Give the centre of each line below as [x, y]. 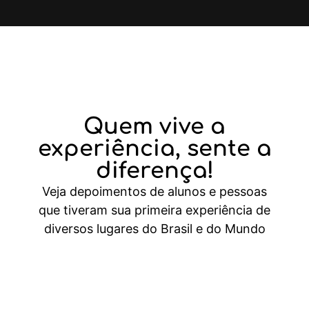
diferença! [154, 170]
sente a [229, 148]
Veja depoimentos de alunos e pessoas [154, 191]
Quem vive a [154, 126]
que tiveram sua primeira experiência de [154, 210]
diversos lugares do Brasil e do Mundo [154, 228]
